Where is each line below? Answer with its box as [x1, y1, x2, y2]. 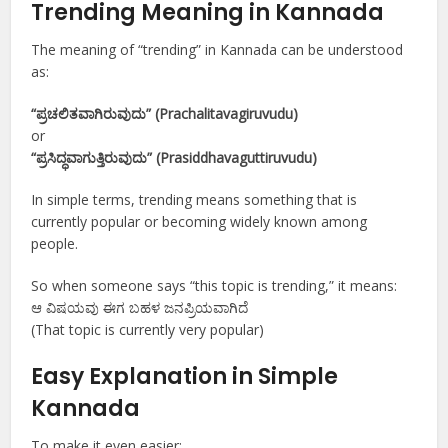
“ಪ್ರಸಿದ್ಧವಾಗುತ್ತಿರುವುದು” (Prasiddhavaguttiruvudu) [31, 148, 318, 168]
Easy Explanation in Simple [31, 361, 339, 393]
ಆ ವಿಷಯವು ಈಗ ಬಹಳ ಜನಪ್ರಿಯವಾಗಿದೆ [31, 298, 249, 318]
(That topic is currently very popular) [31, 320, 265, 340]
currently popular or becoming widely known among [31, 212, 368, 232]
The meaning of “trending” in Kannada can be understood [31, 40, 404, 60]
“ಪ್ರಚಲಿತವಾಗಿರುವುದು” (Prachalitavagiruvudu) [31, 104, 299, 124]
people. [31, 234, 79, 254]
